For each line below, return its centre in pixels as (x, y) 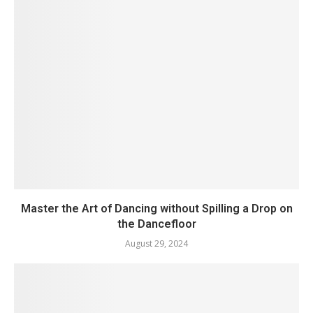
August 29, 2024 (156, 243)
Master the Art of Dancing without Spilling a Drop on (156, 208)
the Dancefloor (156, 224)
